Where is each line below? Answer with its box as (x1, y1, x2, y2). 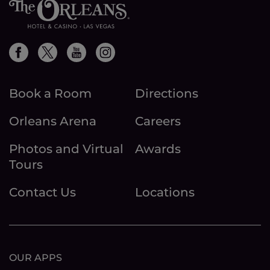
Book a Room (9, 86, 92, 101)
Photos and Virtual (9, 142, 124, 157)
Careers (135, 114, 181, 129)
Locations (135, 185, 195, 200)
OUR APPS (9, 252, 62, 264)
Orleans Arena (9, 114, 96, 129)
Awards (135, 142, 181, 157)
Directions (135, 86, 198, 101)
